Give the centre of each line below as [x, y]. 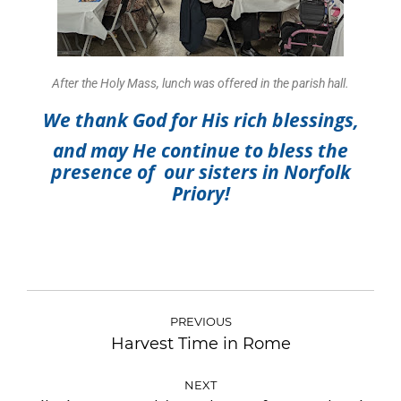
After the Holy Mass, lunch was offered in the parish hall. [200, 83]
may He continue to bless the [219, 150]
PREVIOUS [200, 321]
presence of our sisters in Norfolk [200, 171]
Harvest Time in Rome [200, 343]
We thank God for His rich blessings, [200, 119]
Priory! [200, 193]
